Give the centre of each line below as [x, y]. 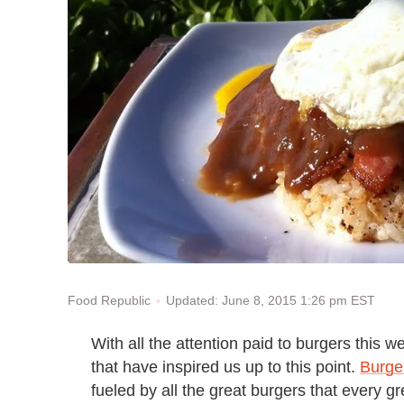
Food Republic [109, 301]
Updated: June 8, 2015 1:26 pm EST [271, 300]
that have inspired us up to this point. [225, 367]
